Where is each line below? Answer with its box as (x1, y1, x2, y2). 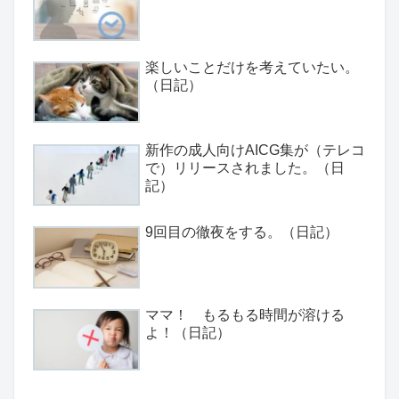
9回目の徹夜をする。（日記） (145, 224, 338, 240)
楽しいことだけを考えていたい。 (145, 60, 359, 76)
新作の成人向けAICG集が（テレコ (145, 142, 365, 158)
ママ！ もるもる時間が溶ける (145, 306, 345, 322)
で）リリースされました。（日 (145, 159, 345, 175)
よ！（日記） (145, 324, 231, 340)
